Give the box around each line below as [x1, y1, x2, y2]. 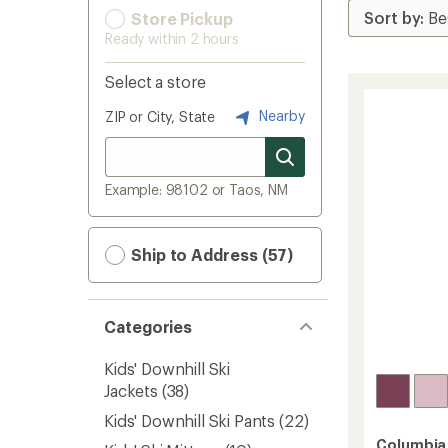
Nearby [255, 106, 305, 124]
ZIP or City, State [105, 108, 216, 125]
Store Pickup [127, 9, 233, 28]
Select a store [105, 72, 206, 91]
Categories [104, 317, 193, 336]
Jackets [104, 381, 158, 400]
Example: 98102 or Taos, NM [105, 181, 288, 198]
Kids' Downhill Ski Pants [104, 411, 276, 430]
